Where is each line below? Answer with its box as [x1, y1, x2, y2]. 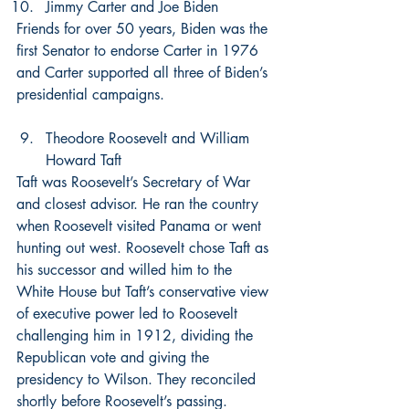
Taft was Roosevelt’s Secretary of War [16, 173, 255, 192]
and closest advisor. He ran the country [16, 194, 263, 214]
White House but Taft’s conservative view [16, 282, 273, 301]
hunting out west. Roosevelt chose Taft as [16, 238, 273, 257]
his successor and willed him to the [16, 260, 236, 279]
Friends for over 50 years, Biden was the [16, 19, 272, 38]
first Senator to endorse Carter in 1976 [16, 41, 263, 60]
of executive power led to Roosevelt [16, 304, 242, 323]
